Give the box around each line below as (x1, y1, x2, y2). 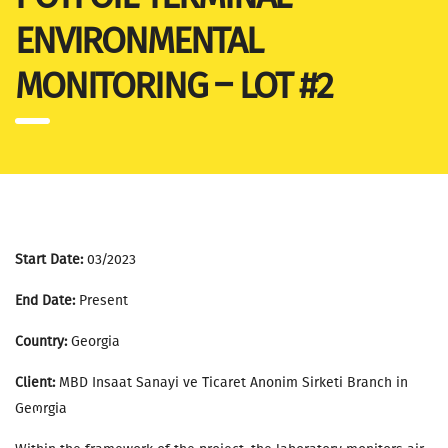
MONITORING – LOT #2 (15, 63, 332, 108)
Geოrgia (15, 399, 67, 417)
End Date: (15, 291, 75, 309)
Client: (15, 373, 59, 391)
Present (75, 291, 128, 309)
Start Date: (15, 250, 83, 268)
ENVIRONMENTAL (15, 18, 262, 63)
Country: (15, 332, 67, 350)
